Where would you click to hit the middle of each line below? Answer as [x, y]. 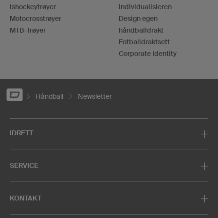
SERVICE [24, 165]
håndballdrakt [141, 30]
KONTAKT [26, 198]
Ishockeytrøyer [33, 7]
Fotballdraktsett [144, 42]
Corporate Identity [148, 53]
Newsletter [95, 96]
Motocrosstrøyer [36, 18]
